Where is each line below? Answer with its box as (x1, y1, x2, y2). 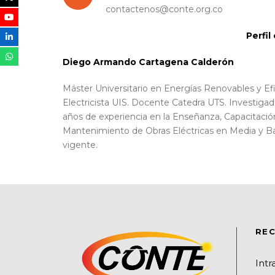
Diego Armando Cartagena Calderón (63, 56, 234, 68)
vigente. (63, 139, 98, 150)
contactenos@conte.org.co (106, 3, 223, 15)
